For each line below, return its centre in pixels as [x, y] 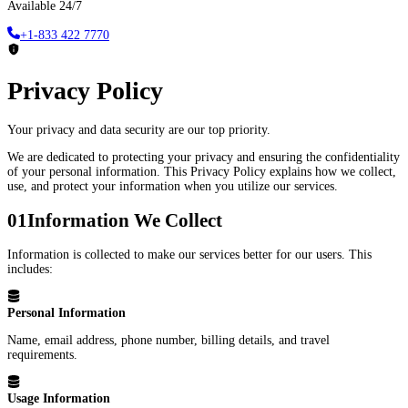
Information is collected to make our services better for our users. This [189, 255]
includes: [30, 270]
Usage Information [59, 399]
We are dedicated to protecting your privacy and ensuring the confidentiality [204, 157]
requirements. [42, 355]
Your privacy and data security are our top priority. [139, 129]
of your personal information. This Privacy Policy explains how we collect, [202, 171]
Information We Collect [125, 220]
